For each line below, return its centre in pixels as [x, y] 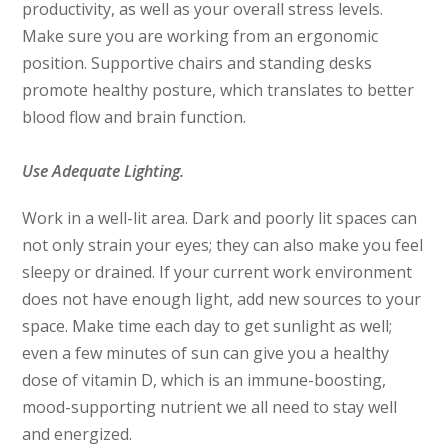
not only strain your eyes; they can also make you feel [223, 245]
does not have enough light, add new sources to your [222, 299]
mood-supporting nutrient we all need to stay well [210, 407]
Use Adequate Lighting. [107, 171]
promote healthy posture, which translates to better [218, 90]
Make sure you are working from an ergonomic [200, 36]
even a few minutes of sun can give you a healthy [206, 353]
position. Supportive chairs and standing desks [197, 63]
